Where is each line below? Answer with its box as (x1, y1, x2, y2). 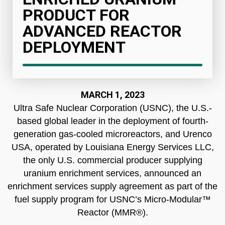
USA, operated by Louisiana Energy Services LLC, (11, 142, 214, 153)
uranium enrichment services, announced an (24, 168, 201, 179)
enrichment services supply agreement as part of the (8, 181, 217, 192)
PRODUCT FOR (23, 6, 130, 25)
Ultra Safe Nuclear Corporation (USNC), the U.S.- (13, 103, 212, 114)
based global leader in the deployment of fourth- (17, 116, 208, 127)
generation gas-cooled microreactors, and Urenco (13, 129, 212, 140)
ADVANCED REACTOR (23, 22, 182, 41)
